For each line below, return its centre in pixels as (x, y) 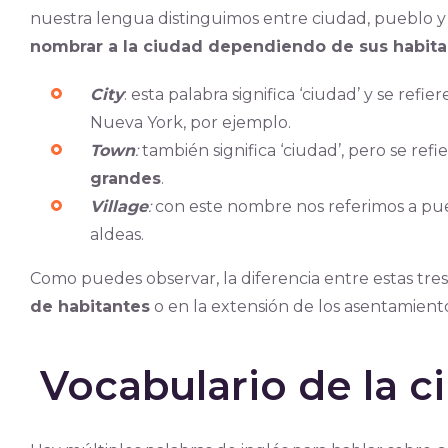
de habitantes (89, 306)
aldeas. (116, 234)
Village (118, 206)
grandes (125, 178)
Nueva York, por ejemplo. (190, 122)
